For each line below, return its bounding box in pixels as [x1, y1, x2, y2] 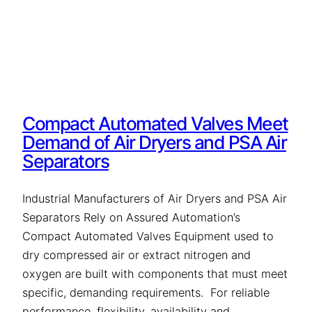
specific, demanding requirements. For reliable [22, 285, 270, 299]
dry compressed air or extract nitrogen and [22, 247, 251, 262]
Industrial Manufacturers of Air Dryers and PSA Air [22, 191, 287, 205]
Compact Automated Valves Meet [22, 112, 288, 135]
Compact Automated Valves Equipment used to [22, 228, 274, 243]
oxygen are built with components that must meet [22, 266, 288, 281]
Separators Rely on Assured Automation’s [22, 210, 240, 224]
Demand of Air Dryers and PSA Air [22, 131, 286, 154]
